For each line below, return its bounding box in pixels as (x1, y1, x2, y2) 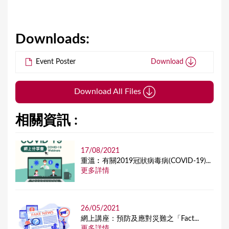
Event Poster (34, 58, 76, 65)
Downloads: (15, 32, 93, 47)
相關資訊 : (15, 113, 78, 127)
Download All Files (74, 87, 143, 96)
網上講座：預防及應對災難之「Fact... (81, 215, 199, 222)
